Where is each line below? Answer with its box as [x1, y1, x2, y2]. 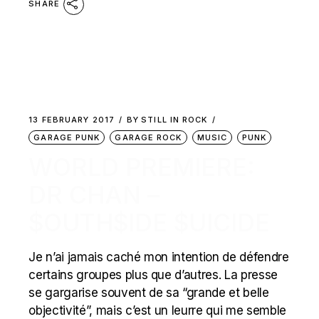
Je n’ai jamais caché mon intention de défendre [28, 250, 289, 264]
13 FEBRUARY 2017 [28, 115, 115, 125]
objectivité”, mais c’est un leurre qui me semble [28, 303, 286, 318]
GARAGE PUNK [33, 132, 100, 142]
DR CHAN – [28, 180, 160, 209]
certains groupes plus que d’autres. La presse [28, 268, 278, 282]
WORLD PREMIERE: [28, 152, 256, 182]
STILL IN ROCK [141, 115, 208, 125]
